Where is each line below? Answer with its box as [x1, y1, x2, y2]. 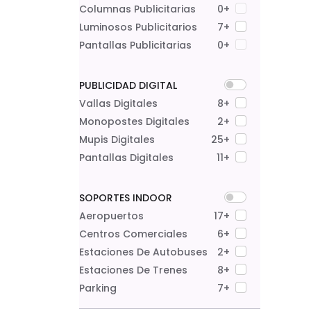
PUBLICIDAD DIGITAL [79, 78, 177, 92]
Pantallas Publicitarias [79, 38, 192, 52]
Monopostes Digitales [79, 115, 190, 128]
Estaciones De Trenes [79, 263, 187, 277]
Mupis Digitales [79, 133, 155, 146]
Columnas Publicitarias [79, 2, 196, 16]
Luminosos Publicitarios [79, 20, 197, 34]
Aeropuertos [79, 209, 144, 223]
